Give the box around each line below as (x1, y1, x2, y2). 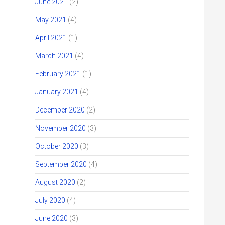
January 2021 (35, 88, 78, 96)
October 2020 (35, 142, 78, 150)
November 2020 (35, 124, 86, 132)
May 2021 (35, 16, 66, 24)
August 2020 (35, 178, 75, 186)
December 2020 (35, 106, 85, 114)
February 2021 (35, 70, 81, 78)
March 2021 (35, 52, 73, 60)
